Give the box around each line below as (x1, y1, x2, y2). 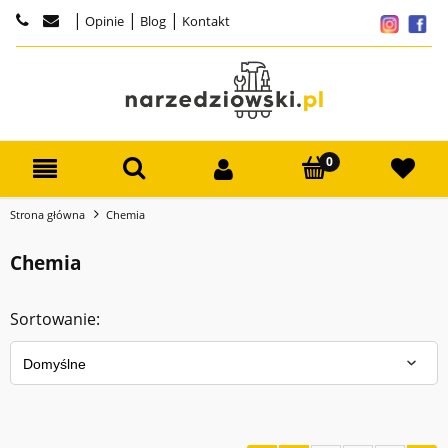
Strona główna (10, 207, 85, 222)
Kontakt (179, 12, 230, 30)
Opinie (82, 12, 124, 30)
